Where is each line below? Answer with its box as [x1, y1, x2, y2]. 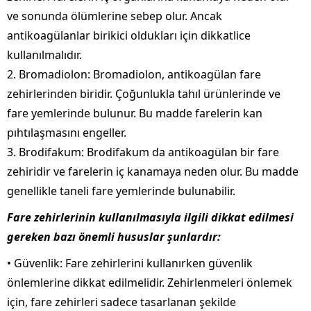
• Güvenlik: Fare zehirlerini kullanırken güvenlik [7, 255, 253, 271]
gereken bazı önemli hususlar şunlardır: [7, 229, 221, 245]
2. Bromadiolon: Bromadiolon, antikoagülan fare [7, 67, 261, 83]
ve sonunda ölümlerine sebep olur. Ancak [7, 8, 222, 24]
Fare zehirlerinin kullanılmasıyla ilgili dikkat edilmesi [7, 210, 294, 226]
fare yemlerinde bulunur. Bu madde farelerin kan [7, 106, 262, 121]
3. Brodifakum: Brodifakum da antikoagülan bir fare [7, 144, 279, 160]
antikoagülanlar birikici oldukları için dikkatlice [7, 28, 251, 44]
